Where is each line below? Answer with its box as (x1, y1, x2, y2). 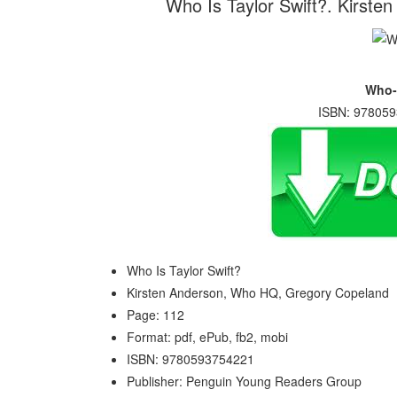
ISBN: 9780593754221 (127, 350, 254, 368)
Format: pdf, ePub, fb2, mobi (127, 328, 288, 346)
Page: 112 (127, 306, 184, 323)
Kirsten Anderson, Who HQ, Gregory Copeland (127, 284, 389, 301)
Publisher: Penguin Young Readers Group (127, 372, 362, 390)
